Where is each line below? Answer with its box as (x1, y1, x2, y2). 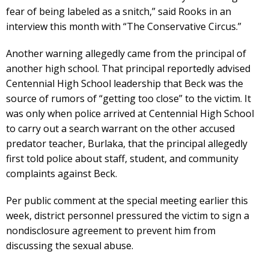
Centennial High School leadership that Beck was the (6, 76, 243, 90)
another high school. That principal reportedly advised (6, 61, 250, 75)
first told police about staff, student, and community (6, 151, 238, 165)
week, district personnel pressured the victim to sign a (6, 208, 249, 222)
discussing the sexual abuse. (6, 238, 133, 252)
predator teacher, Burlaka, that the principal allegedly (6, 136, 247, 150)
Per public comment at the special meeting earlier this (6, 193, 248, 207)
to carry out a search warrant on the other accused (6, 121, 235, 135)
